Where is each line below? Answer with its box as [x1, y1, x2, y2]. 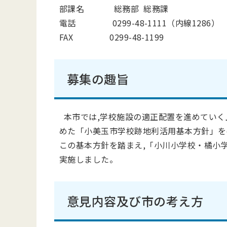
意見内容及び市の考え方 [67, 192, 204, 210]
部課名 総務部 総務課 [59, 3, 169, 15]
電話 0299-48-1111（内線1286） [59, 17, 220, 29]
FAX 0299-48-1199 [59, 31, 164, 43]
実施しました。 [59, 153, 118, 165]
